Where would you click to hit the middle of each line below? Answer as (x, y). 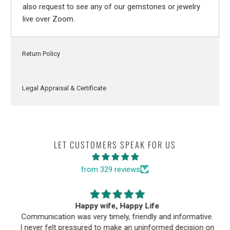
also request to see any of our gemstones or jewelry (111, 6)
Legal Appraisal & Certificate (64, 88)
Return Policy (41, 54)
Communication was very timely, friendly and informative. (115, 216)
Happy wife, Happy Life (115, 206)
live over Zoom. (49, 19)
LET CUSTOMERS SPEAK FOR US (115, 144)
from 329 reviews (111, 169)
